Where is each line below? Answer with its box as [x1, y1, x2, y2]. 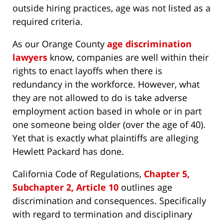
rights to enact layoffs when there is [12, 65, 162, 77]
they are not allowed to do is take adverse [12, 92, 187, 104]
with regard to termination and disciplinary [12, 208, 192, 221]
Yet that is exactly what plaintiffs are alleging [12, 132, 199, 144]
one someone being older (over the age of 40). [12, 118, 206, 131]
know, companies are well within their [47, 51, 209, 64]
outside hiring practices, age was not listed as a [12, 2, 211, 14]
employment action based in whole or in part [12, 105, 202, 117]
